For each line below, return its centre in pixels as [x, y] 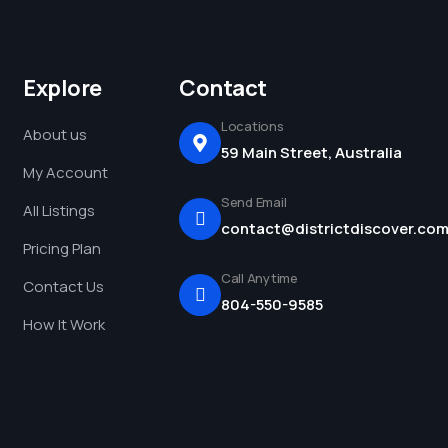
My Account [65, 172]
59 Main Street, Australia [311, 152]
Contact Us [63, 286]
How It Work [64, 324]
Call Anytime [259, 278]
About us [55, 134]
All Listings [59, 210]
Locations [252, 126]
